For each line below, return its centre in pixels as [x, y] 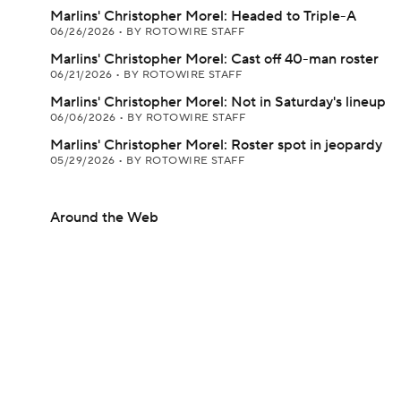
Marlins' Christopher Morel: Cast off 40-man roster [214, 59]
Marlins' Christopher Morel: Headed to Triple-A [203, 16]
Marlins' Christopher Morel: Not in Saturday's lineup [218, 102]
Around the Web [104, 218]
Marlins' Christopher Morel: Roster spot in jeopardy [216, 145]
